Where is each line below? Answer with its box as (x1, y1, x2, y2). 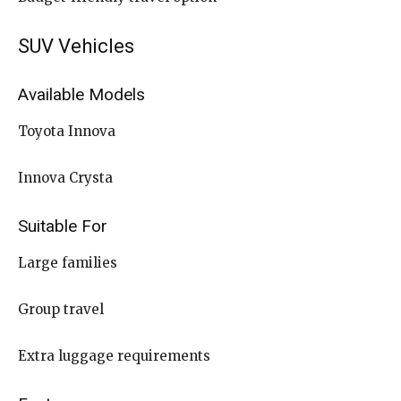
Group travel (18, 300, 104, 318)
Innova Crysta (18, 168, 113, 186)
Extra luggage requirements (18, 346, 210, 364)
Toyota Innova (18, 122, 115, 140)
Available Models (18, 83, 145, 105)
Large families (18, 253, 117, 271)
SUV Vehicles (18, 34, 134, 57)
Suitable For (18, 215, 107, 236)
